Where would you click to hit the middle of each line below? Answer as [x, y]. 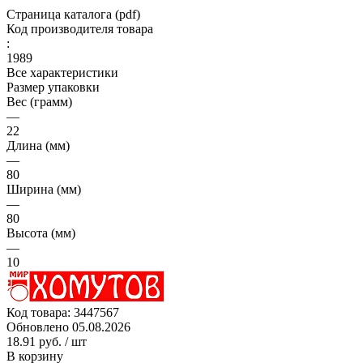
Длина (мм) [38, 145]
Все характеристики [62, 72]
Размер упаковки [53, 87]
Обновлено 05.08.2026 [68, 327]
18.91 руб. [34, 341]
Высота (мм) [41, 233]
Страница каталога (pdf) [73, 14]
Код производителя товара [80, 28]
